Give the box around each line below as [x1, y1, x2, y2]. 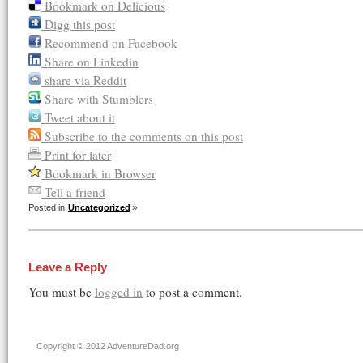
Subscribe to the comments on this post [45, 128, 243, 144]
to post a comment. [143, 284, 242, 300]
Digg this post [45, 16, 115, 32]
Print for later [45, 147, 111, 163]
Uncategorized [68, 203, 130, 212]
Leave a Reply [28, 260, 107, 274]
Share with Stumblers [45, 91, 153, 107]
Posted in [28, 203, 65, 212]
